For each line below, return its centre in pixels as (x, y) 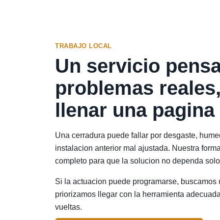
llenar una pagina (135, 110)
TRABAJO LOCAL (83, 46)
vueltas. (69, 207)
